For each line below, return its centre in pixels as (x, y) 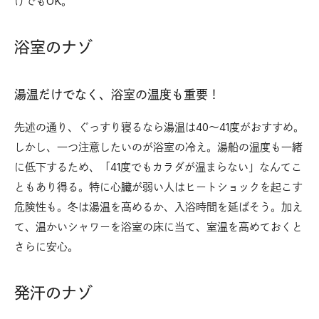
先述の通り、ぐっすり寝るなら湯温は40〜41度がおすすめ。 (159, 127)
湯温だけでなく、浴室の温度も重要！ (117, 94)
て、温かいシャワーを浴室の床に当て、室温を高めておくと (158, 226)
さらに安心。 (46, 246)
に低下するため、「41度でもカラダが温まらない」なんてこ (158, 167)
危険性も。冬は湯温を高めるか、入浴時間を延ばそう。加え (158, 206)
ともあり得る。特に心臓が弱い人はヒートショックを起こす (158, 187)
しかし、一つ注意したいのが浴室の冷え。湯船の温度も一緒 (158, 147)
